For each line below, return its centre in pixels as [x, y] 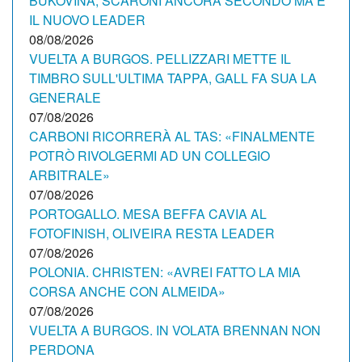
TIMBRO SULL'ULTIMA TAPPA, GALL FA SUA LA [173, 78]
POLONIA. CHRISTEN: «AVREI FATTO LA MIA [165, 272]
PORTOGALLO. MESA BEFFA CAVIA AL [148, 214]
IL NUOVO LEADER [87, 20]
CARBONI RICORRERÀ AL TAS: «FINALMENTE [172, 136]
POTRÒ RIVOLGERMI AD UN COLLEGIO [149, 156]
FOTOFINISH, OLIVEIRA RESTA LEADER [152, 233]
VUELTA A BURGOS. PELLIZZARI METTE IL [160, 59]
